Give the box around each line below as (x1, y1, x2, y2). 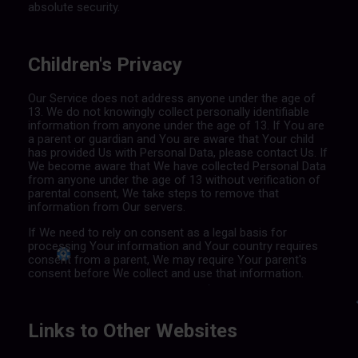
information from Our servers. (27, 199, 185, 214)
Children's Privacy (27, 53, 182, 76)
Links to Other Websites (27, 319, 237, 342)
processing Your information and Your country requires (27, 238, 318, 253)
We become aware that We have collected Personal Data (27, 158, 326, 173)
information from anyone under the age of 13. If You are (27, 117, 324, 133)
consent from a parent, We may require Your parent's (27, 252, 307, 267)
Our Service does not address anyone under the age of (27, 90, 316, 105)
